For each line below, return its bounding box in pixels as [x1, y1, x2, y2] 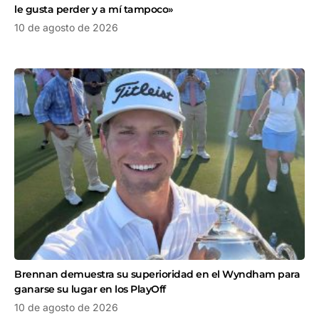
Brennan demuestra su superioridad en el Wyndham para [14, 268, 300, 281]
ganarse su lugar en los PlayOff [14, 283, 166, 296]
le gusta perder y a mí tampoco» [14, 3, 173, 16]
